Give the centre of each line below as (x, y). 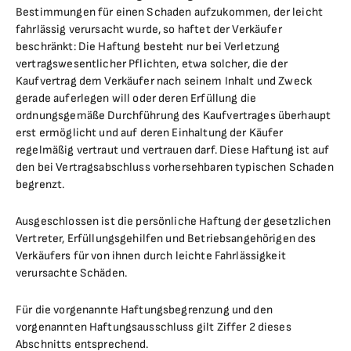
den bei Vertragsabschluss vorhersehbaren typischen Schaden (175, 167)
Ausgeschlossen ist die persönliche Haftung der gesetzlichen (173, 221)
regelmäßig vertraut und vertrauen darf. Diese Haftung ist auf (173, 150)
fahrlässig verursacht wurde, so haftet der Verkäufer (149, 29)
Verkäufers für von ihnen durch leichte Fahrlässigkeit (151, 256)
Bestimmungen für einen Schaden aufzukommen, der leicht (170, 12)
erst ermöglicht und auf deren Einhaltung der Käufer (150, 133)
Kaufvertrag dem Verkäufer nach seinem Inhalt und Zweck (164, 81)
